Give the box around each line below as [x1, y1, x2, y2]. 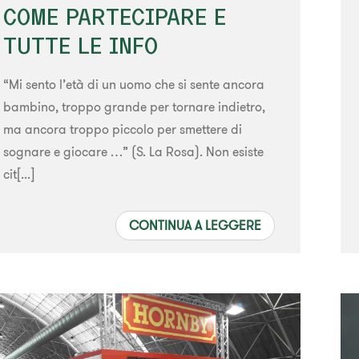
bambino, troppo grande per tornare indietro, [2, 99, 265, 115]
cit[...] [2, 166, 34, 183]
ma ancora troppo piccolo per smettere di [2, 121, 242, 138]
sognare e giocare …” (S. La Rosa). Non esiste [2, 143, 264, 160]
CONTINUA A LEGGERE [129, 217, 262, 234]
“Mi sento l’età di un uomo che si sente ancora [2, 76, 264, 93]
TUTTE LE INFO [2, 33, 158, 58]
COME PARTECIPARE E [2, 4, 226, 30]
